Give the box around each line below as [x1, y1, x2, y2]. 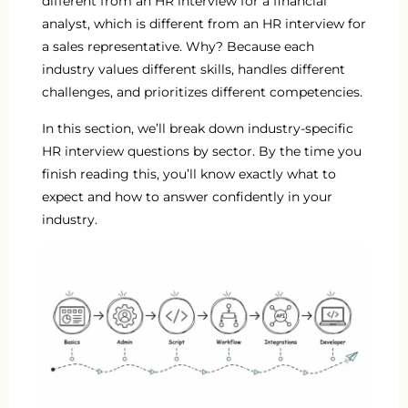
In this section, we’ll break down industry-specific [42, 119, 353, 137]
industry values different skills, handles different [42, 61, 345, 78]
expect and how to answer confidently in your [42, 188, 332, 205]
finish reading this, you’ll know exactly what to [42, 165, 336, 182]
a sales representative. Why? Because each [42, 38, 314, 56]
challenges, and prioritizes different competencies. [42, 84, 362, 101]
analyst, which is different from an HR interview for [42, 15, 366, 33]
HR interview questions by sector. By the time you [42, 142, 362, 159]
